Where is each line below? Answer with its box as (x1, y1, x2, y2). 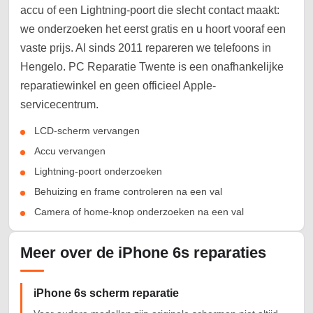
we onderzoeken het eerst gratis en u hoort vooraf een (20, 23, 286, 36)
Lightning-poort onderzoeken (34, 166, 162, 177)
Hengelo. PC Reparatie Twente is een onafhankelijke (20, 61, 284, 73)
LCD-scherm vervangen (34, 125, 140, 137)
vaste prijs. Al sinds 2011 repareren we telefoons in (20, 42, 271, 54)
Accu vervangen (34, 145, 105, 157)
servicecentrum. (20, 99, 99, 111)
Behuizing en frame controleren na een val (34, 186, 222, 198)
